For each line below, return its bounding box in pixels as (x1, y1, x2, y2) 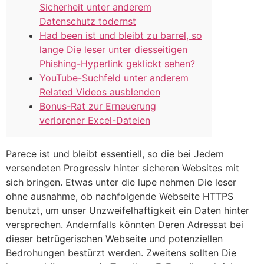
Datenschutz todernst (39, 15, 136, 28)
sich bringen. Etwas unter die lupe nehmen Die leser (6, 176, 236, 188)
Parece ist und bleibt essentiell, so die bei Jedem (6, 147, 224, 160)
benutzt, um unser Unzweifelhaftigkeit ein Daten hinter (6, 204, 249, 216)
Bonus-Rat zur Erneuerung (39, 100, 156, 113)
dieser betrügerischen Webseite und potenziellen (6, 232, 223, 245)
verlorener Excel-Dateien (39, 114, 150, 127)
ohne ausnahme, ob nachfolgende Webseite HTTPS (6, 190, 233, 202)
